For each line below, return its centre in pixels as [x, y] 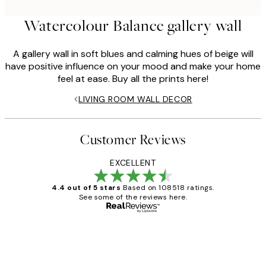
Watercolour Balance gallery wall [133, 26]
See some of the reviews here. [133, 197]
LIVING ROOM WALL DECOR [135, 99]
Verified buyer [216, 231]
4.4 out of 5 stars [86, 188]
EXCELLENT [133, 163]
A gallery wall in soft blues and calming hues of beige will [133, 54]
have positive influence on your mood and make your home [133, 66]
